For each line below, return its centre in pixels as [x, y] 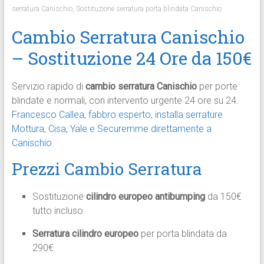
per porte [217, 87]
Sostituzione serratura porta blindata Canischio [148, 9]
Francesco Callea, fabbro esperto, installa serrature [117, 115]
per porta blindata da [182, 234]
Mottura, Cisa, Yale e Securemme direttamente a [111, 129]
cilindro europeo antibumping [145, 197]
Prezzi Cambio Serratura [107, 169]
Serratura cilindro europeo [85, 234]
